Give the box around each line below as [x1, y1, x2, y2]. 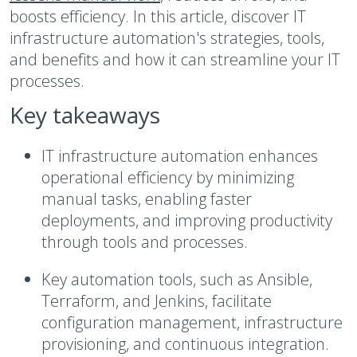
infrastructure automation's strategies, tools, [10, 27, 324, 49]
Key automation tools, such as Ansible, [41, 269, 312, 290]
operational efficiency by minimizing [41, 167, 294, 188]
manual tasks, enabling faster [41, 188, 252, 210]
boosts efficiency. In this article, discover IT [10, 6, 306, 27]
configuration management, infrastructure [41, 312, 343, 333]
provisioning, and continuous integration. [41, 333, 329, 355]
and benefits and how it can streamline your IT [10, 49, 340, 70]
